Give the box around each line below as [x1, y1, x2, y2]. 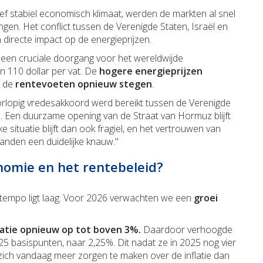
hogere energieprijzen [99, 65, 203, 78]
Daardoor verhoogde [141, 223, 232, 237]
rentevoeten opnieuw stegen [15, 77, 152, 91]
